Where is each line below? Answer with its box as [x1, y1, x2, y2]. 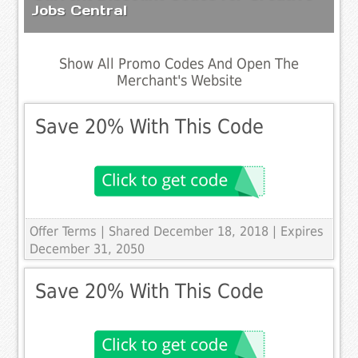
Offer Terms [30, 224, 97, 240]
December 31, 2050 [30, 241, 145, 257]
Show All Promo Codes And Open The [59, 55, 299, 72]
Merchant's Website [116, 72, 242, 89]
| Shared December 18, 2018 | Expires [101, 224, 324, 240]
